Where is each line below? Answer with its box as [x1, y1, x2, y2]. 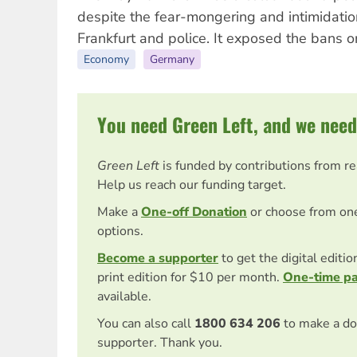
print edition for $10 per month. [97, 269, 283, 287]
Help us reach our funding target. [97, 176, 286, 194]
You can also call [97, 315, 191, 333]
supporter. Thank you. [97, 334, 222, 352]
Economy [84, 52, 129, 68]
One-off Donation [141, 203, 247, 222]
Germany [150, 52, 194, 68]
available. [97, 288, 151, 306]
